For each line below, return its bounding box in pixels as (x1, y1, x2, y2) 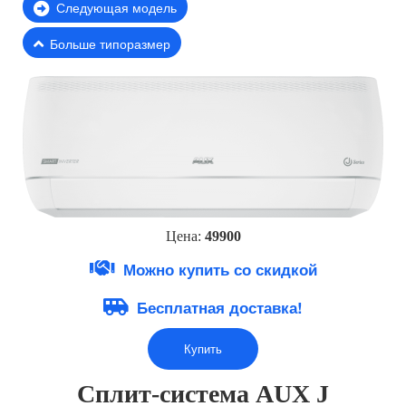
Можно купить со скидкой (122, 257, 317, 280)
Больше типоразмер (50, 34, 170, 53)
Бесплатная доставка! (137, 295, 303, 318)
